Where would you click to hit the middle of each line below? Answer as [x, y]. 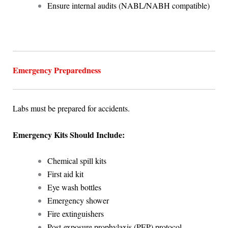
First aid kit [65, 174]
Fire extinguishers [75, 214]
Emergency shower [78, 201]
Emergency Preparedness [56, 70]
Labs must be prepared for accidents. [71, 108]
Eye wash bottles [74, 187]
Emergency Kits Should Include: [68, 134]
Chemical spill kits [77, 161]
